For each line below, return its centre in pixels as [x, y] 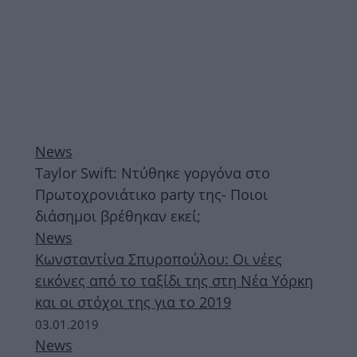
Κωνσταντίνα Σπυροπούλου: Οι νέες [159, 259]
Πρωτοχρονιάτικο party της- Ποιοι [151, 194]
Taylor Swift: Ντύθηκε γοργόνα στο [153, 173]
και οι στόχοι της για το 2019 [133, 302]
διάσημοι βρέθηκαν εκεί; [118, 216]
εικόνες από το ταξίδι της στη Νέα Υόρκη [174, 280]
